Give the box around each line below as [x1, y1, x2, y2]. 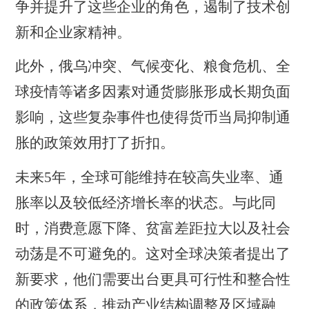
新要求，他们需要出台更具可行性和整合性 [15, 271, 291, 288]
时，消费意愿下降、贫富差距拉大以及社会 [15, 220, 291, 237]
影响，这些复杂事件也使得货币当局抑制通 [15, 109, 291, 126]
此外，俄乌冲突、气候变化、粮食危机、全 [15, 58, 291, 75]
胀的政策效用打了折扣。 [15, 134, 175, 152]
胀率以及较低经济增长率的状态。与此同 [15, 195, 277, 212]
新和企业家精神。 [15, 23, 132, 41]
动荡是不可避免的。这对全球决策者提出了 [15, 246, 291, 263]
